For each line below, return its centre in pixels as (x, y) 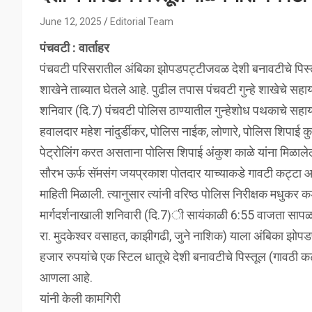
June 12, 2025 (71, 21)
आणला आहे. (66, 277)
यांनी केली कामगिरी (80, 298)
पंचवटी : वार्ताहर (75, 47)
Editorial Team (142, 21)
